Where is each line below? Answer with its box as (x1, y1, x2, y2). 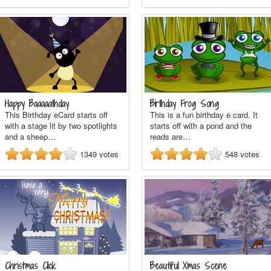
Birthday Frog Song (150, 97, 219, 110)
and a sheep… (5, 131, 56, 142)
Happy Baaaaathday (5, 97, 69, 110)
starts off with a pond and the (150, 120, 252, 131)
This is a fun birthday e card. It (150, 109, 258, 120)
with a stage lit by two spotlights (5, 120, 117, 131)
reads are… (150, 131, 191, 142)
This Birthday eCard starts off (5, 109, 108, 120)
